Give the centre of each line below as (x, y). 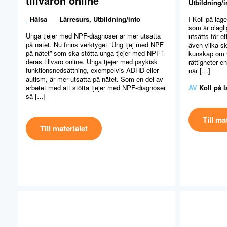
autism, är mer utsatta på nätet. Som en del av (94, 79)
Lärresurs (74, 19)
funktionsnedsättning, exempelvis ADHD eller (92, 70)
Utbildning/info (117, 19)
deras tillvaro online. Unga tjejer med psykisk (92, 61)
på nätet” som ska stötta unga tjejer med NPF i (95, 53)
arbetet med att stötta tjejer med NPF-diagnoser (96, 87)
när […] (199, 70)
